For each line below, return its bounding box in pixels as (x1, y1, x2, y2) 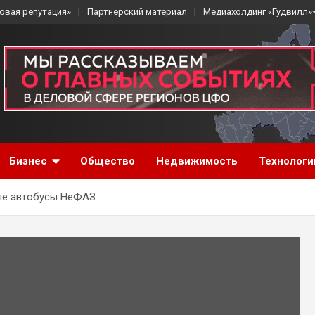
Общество (80, 155, 135, 167)
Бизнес (9, 155, 47, 167)
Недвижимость (156, 155, 238, 167)
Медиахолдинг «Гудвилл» (203, 6, 312, 17)
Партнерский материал (87, 6, 187, 17)
